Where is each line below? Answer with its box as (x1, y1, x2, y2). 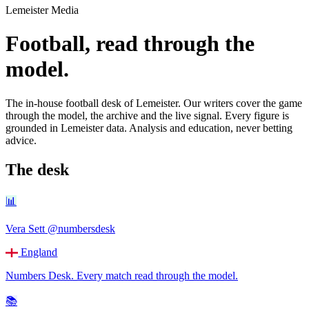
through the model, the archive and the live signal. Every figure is (6, 109, 289, 121)
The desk (6, 160, 69, 179)
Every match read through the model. (77, 269, 238, 281)
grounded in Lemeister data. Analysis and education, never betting (6, 121, 292, 134)
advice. (6, 134, 37, 146)
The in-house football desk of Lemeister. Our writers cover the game (6, 97, 302, 109)
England (21, 246, 58, 258)
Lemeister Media (6, 4, 79, 16)
